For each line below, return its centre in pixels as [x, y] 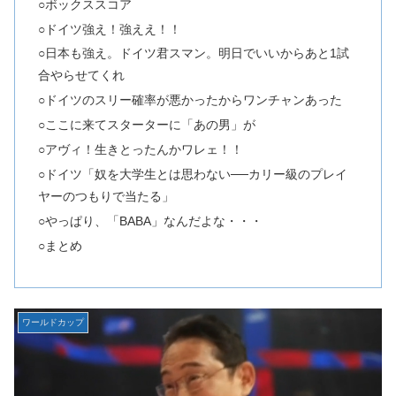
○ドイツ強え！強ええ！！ [109, 29]
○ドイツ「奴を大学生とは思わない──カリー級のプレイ [192, 174]
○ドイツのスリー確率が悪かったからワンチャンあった [190, 100]
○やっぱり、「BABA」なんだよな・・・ [150, 221]
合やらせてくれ [81, 76]
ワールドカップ [53, 322]
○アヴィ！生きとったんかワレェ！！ [140, 150]
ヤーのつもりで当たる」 [106, 196]
